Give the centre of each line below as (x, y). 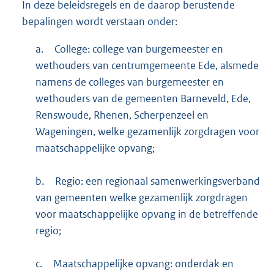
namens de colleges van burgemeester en (129, 82)
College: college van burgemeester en (139, 49)
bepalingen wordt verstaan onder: (100, 21)
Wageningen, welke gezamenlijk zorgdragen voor (147, 131)
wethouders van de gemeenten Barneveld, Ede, (143, 98)
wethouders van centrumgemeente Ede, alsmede (147, 65)
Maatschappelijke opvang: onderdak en (143, 263)
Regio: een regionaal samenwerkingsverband (157, 181)
